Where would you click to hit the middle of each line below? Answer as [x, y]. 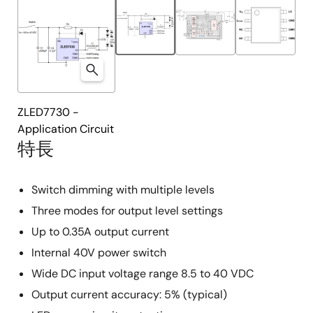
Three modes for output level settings [127, 211]
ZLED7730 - [48, 112]
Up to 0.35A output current [100, 232]
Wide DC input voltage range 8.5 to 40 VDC [143, 274]
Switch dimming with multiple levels [123, 190]
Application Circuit [66, 129]
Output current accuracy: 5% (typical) [129, 294]
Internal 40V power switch [99, 253]
